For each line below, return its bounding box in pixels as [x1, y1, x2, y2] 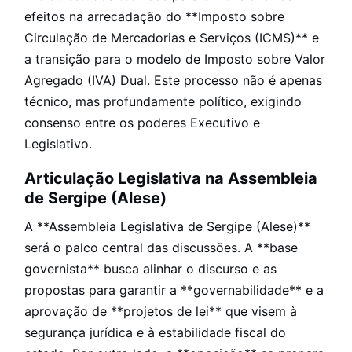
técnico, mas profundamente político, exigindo [24, 93, 302, 109]
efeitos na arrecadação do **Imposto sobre [24, 9, 284, 24]
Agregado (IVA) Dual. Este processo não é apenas [24, 72, 322, 88]
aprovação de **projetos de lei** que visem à [24, 303, 297, 319]
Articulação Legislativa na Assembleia [24, 169, 317, 188]
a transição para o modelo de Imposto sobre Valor [24, 51, 325, 67]
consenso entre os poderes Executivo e [24, 115, 260, 130]
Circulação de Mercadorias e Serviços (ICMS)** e [24, 30, 319, 46]
